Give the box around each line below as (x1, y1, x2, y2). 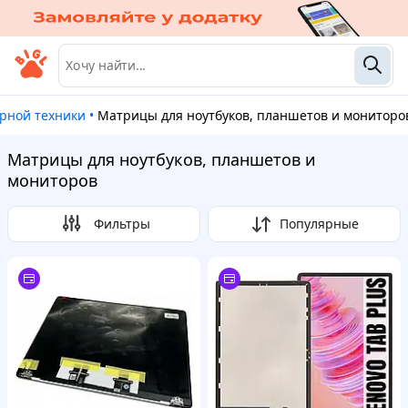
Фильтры (94, 215, 150, 232)
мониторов (7, 169, 97, 191)
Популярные (279, 215, 359, 232)
